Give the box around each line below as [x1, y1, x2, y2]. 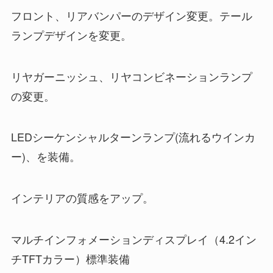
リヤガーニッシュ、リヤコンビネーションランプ [10, 68, 252, 84]
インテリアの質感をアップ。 [10, 190, 154, 206]
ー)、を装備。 [10, 148, 80, 165]
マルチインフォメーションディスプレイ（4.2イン [10, 231, 257, 247]
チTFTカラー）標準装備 [10, 250, 130, 267]
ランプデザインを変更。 [10, 26, 132, 43]
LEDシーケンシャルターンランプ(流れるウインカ [10, 129, 255, 145]
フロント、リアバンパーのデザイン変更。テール [10, 7, 252, 23]
